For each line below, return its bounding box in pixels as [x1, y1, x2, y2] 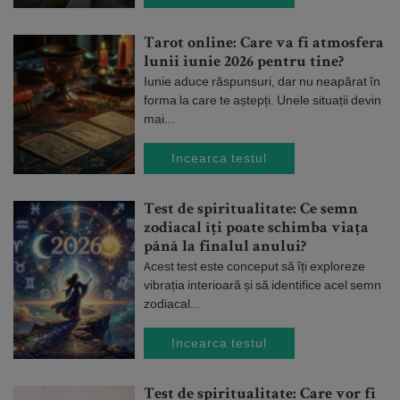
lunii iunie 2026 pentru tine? [144, 54, 344, 71]
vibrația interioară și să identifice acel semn [144, 277, 381, 293]
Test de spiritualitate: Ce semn [144, 202, 358, 218]
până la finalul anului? [144, 239, 306, 255]
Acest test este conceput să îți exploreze [144, 258, 365, 274]
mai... [144, 111, 175, 127]
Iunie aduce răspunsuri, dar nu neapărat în [144, 73, 380, 89]
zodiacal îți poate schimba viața [144, 221, 369, 237]
